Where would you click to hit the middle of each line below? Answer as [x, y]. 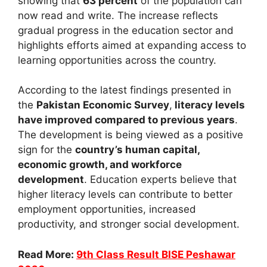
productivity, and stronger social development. [129, 224]
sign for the [46, 150]
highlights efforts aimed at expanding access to [132, 45]
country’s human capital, [137, 150]
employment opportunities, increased [107, 209]
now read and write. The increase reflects [118, 15]
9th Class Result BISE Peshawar [156, 254]
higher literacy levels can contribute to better [125, 195]
